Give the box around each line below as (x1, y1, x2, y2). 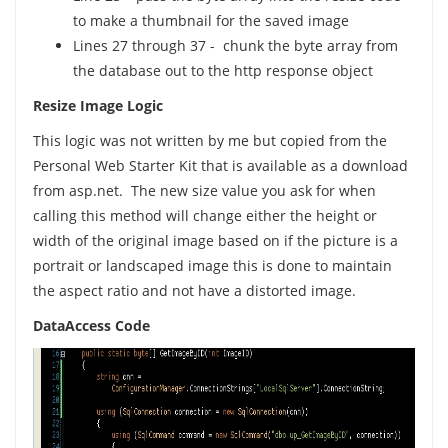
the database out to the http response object (72, 61, 373, 80)
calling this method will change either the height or (32, 206, 377, 225)
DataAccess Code (32, 316, 150, 335)
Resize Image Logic (32, 96, 163, 115)
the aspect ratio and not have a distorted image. (32, 281, 356, 300)
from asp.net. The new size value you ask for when (32, 181, 376, 200)
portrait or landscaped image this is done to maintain (32, 256, 392, 275)
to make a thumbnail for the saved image (72, 11, 349, 30)
